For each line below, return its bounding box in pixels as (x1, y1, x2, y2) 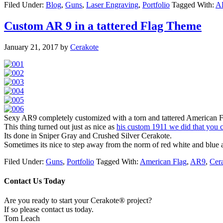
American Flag (140, 157, 187, 166)
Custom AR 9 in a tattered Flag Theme (4, 19, 202, 32)
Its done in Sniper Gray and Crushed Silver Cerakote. (4, 131, 172, 140)
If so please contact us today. (4, 205, 94, 214)
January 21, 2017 (4, 42, 58, 51)
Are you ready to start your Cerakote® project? (4, 196, 152, 205)
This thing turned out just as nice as (4, 122, 116, 131)
